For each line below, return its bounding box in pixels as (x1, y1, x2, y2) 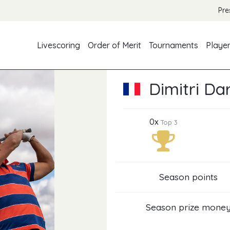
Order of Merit (88, 40, 142, 51)
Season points (159, 171, 218, 183)
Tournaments (149, 40, 199, 51)
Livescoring (37, 40, 81, 51)
